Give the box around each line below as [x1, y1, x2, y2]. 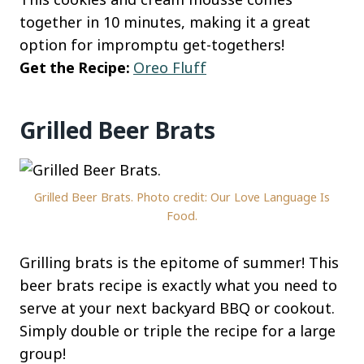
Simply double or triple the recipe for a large [19, 320, 336, 340]
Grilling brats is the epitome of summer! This [19, 252, 339, 272]
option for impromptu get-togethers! [19, 35, 284, 55]
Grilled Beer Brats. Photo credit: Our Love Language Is [34, 188, 330, 205]
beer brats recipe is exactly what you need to [19, 275, 337, 295]
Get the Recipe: [19, 58, 133, 78]
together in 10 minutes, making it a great [19, 12, 310, 32]
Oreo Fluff [133, 58, 206, 78]
